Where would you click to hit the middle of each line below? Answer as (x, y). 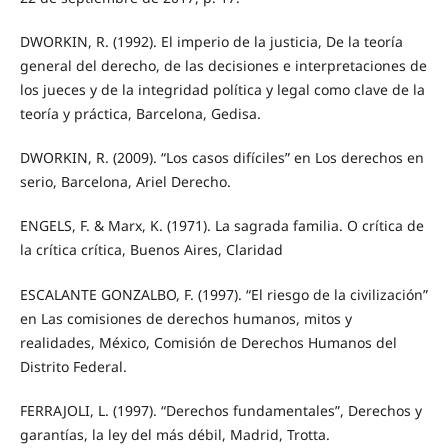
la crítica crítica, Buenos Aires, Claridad (151, 250)
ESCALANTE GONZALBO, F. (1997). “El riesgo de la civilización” (223, 294)
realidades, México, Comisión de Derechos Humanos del (208, 342)
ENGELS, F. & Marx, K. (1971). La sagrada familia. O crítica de (221, 226)
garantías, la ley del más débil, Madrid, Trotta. (174, 434)
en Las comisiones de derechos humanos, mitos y (185, 318)
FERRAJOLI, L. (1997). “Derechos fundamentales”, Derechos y (220, 410)
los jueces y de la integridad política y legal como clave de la (222, 90)
